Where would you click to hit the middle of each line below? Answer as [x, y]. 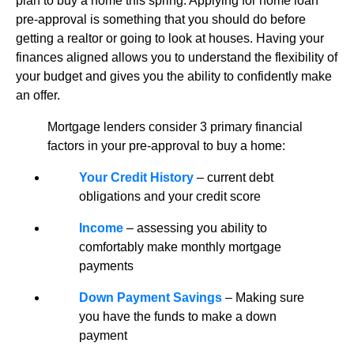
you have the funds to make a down [178, 316]
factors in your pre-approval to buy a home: [166, 145]
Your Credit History [136, 177]
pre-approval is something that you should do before [161, 19]
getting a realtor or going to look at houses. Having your [170, 38]
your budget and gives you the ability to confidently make [174, 76]
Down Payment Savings [151, 297]
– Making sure [263, 297]
